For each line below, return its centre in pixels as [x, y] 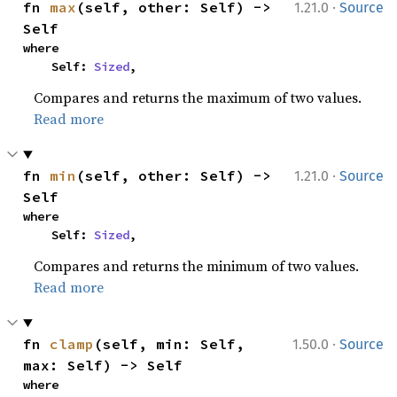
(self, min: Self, [170, 344]
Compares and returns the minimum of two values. [197, 266]
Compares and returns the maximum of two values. [198, 97]
